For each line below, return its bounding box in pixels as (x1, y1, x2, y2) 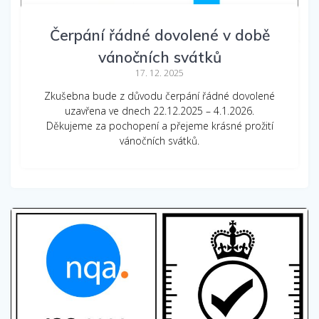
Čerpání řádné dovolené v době (49, 25, 270, 44)
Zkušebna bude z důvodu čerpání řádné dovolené (44, 88, 275, 103)
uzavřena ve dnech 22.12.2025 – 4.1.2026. (65, 103, 254, 117)
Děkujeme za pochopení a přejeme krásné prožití (46, 118, 273, 132)
